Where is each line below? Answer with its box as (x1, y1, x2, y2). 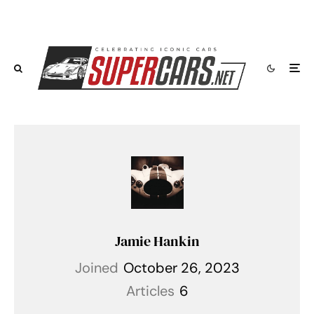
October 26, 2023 (123, 259, 240, 278)
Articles (125, 282, 175, 301)
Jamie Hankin (114, 231, 200, 252)
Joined (74, 259, 118, 278)
